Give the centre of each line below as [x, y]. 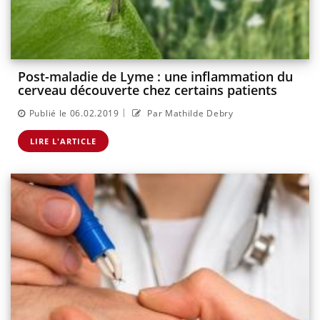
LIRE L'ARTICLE [63, 141]
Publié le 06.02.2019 [74, 113]
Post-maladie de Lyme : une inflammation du [155, 77]
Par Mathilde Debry [189, 113]
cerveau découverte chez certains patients [147, 90]
